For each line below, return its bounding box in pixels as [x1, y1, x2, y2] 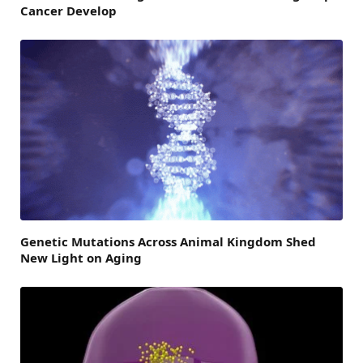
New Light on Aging [20, 250, 142, 267]
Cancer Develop [20, 2, 117, 19]
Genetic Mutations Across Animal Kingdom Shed [20, 233, 316, 250]
